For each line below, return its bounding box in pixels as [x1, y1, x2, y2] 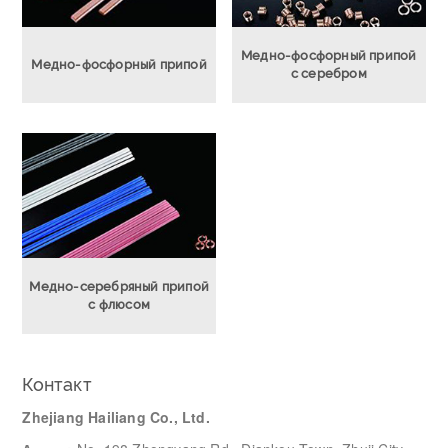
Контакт [22, 374, 92, 396]
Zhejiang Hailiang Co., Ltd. [22, 407, 210, 428]
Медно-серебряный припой [29, 279, 209, 295]
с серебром [290, 65, 367, 81]
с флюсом [88, 297, 150, 313]
